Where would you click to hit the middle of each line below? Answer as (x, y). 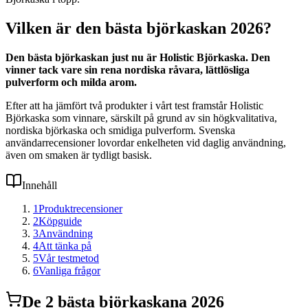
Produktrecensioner (80, 208)
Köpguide (60, 221)
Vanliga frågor (69, 270)
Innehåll (40, 185)
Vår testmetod (69, 258)
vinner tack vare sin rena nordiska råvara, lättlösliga (128, 69)
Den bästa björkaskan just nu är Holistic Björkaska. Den (138, 57)
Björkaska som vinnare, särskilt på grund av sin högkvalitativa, (141, 118)
